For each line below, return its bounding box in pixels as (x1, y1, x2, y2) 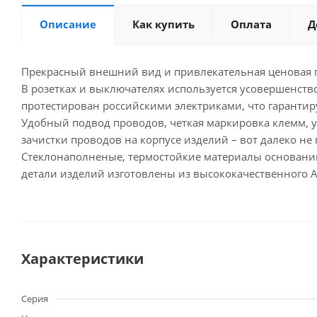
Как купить (132, 17, 195, 31)
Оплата (231, 17, 272, 31)
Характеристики (21, 249, 144, 268)
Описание (40, 17, 96, 31)
